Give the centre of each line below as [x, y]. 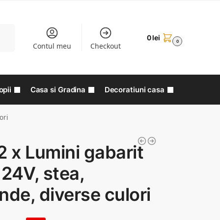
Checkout [106, 46]
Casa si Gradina [58, 90]
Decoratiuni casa [135, 90]
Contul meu [52, 46]
